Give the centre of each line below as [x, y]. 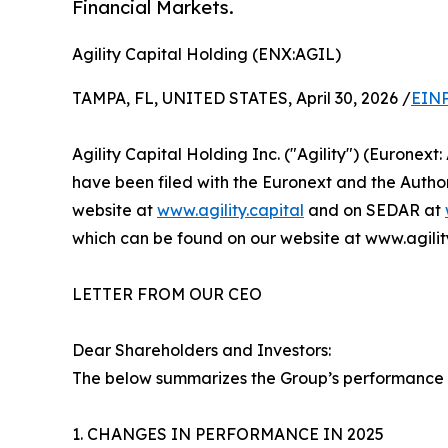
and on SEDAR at [374, 210]
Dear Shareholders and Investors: [201, 350]
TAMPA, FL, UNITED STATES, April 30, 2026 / [241, 98]
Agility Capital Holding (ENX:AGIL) [206, 54]
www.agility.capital [230, 210]
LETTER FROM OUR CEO [167, 294]
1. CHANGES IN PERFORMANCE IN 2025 [228, 434]
